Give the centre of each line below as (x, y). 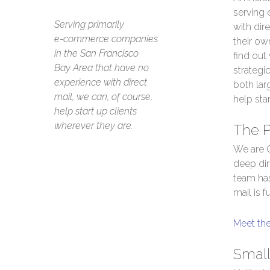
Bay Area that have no (102, 68)
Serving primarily (89, 25)
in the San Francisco (97, 54)
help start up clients (96, 111)
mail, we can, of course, (104, 97)
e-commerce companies (106, 39)
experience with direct (101, 83)
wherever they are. (94, 126)
